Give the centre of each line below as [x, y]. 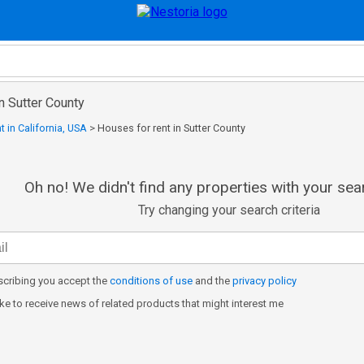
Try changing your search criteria [230, 210]
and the [212, 281]
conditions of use [151, 281]
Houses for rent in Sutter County [171, 128]
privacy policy [264, 281]
